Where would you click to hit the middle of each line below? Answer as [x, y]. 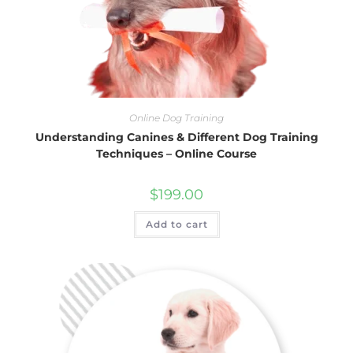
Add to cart [176, 224]
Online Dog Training [176, 117]
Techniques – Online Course [176, 153]
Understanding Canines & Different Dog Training [176, 137]
